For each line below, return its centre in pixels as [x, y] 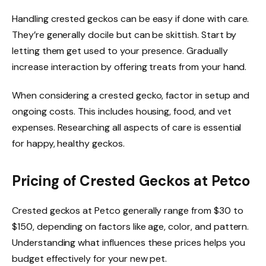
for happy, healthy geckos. [68, 144]
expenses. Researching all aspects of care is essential [127, 128]
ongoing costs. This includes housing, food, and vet [122, 112]
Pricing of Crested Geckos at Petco [131, 181]
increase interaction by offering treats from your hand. [129, 67]
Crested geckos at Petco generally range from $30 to [128, 211]
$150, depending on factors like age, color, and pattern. [131, 227]
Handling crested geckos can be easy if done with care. [131, 19]
